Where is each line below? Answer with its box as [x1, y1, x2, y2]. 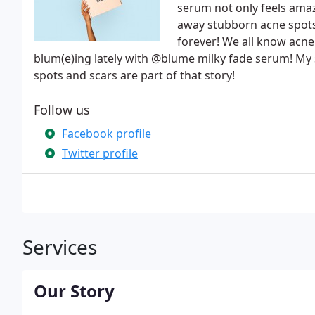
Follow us [34, 101, 90, 118]
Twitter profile [62, 146, 138, 161]
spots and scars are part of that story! [34, 67, 235, 83]
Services [22, 233, 97, 260]
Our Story [34, 279, 115, 302]
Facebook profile [62, 126, 151, 141]
